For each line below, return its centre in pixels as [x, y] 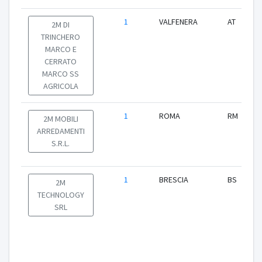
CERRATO [61, 61]
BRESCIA [173, 180]
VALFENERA [178, 22]
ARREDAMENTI [61, 131]
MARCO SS [61, 74]
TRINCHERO [61, 37]
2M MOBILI [61, 119]
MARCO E [61, 49]
